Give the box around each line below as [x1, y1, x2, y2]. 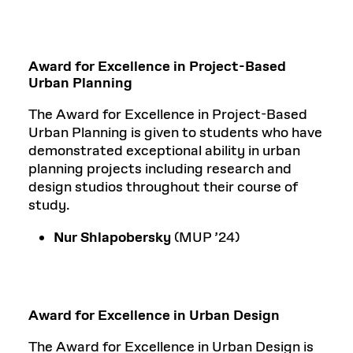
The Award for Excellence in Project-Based [28, 105, 307, 124]
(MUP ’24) [171, 228, 240, 247]
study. [28, 195, 70, 215]
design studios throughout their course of [28, 177, 298, 197]
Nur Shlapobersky [54, 228, 171, 247]
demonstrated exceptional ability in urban [28, 141, 300, 161]
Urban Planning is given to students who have [28, 123, 322, 143]
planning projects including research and [28, 159, 292, 179]
